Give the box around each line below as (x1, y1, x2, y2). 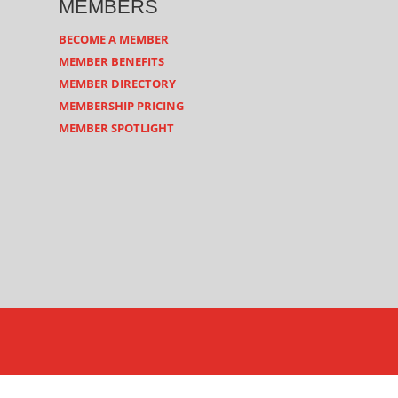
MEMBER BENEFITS (59, 52, 164, 69)
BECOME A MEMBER (59, 30, 169, 47)
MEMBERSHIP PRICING (59, 97, 184, 114)
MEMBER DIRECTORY (59, 75, 176, 92)
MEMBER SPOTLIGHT (59, 119, 174, 136)
